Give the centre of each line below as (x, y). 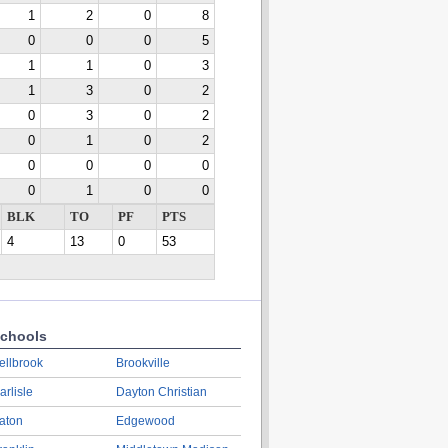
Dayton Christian (161, 392)
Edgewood (145, 421)
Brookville (142, 363)
